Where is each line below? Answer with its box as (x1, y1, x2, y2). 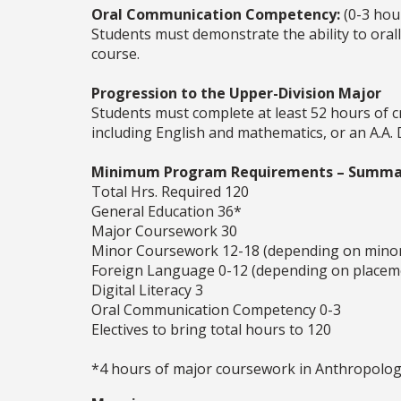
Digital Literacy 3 (91, 280, 203, 301)
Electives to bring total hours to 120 (91, 320, 331, 340)
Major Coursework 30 (91, 221, 237, 242)
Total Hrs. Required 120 (91, 182, 249, 202)
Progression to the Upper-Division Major (91, 83, 381, 104)
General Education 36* (91, 201, 242, 222)
